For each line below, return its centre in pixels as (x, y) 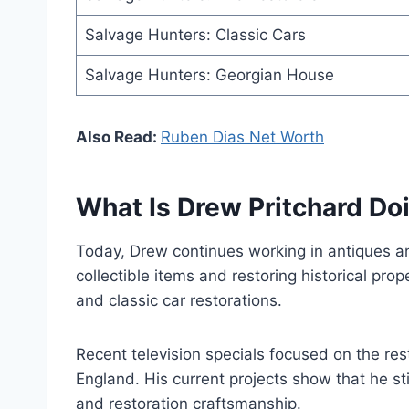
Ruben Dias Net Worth (242, 137)
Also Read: (118, 137)
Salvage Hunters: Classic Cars (195, 35)
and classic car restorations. (179, 301)
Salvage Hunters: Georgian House (209, 75)
